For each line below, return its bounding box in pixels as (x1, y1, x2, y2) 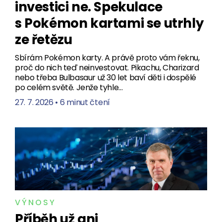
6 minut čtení (59, 97, 110, 109)
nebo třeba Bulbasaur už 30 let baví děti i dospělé (15, 72, 197, 84)
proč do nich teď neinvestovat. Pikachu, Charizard (15, 62, 199, 74)
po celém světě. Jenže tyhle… (15, 82, 123, 94)
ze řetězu (15, 31, 72, 49)
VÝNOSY (15, 197, 56, 209)
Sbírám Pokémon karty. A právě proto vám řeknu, (15, 52, 200, 64)
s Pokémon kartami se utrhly (15, 14, 204, 33)
